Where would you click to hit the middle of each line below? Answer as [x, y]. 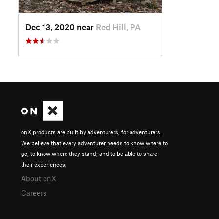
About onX [39, 178]
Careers [34, 192]
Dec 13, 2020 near [61, 27]
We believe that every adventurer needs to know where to [94, 142]
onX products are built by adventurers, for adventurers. [91, 132]
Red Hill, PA [118, 27]
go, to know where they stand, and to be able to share [89, 153]
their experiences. [44, 164]
